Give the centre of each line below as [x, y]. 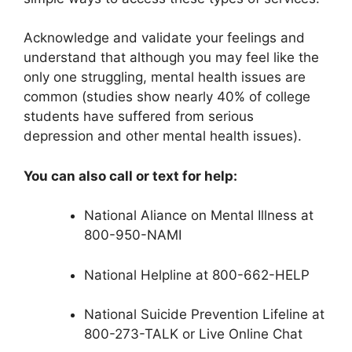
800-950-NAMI [132, 235]
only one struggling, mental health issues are [165, 77]
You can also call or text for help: [130, 176]
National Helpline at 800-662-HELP [196, 275]
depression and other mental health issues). [163, 136]
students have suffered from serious [139, 117]
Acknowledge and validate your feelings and [164, 38]
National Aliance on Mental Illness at [198, 216]
